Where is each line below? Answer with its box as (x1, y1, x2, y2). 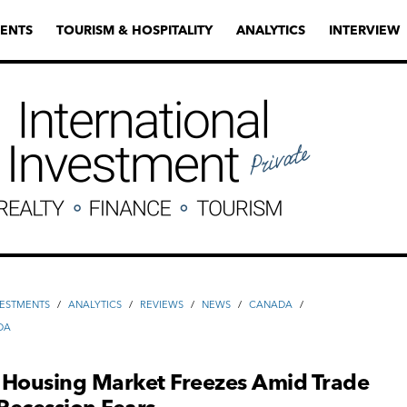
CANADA (249, 298, 293, 311)
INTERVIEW (329, 22, 400, 38)
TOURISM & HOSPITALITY (56, 22, 213, 38)
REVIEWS (140, 298, 184, 311)
